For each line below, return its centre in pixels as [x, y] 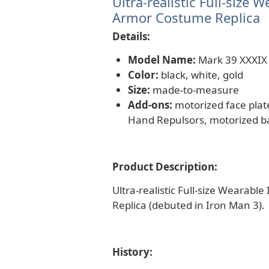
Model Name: [162, 59]
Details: [131, 36]
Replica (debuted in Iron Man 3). [189, 205]
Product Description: [165, 166]
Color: [143, 74]
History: [132, 252]
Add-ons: [150, 104]
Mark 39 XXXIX [231, 59]
